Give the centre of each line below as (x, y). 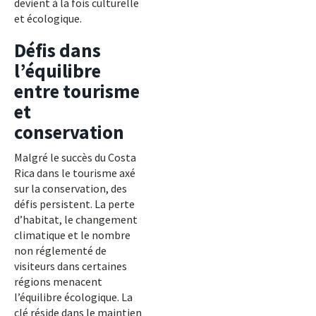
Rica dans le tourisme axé (75, 173)
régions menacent (58, 281)
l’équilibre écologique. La (73, 297)
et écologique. (48, 18)
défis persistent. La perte (74, 204)
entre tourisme (77, 91)
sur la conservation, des (71, 188)
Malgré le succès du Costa (75, 157)
